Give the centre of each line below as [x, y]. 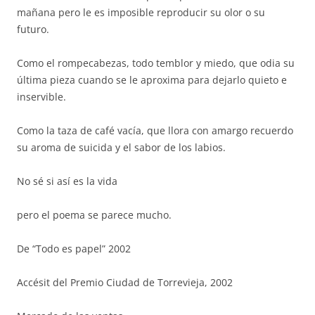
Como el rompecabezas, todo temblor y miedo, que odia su [156, 63]
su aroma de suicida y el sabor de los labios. [121, 147]
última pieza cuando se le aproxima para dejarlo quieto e [152, 80]
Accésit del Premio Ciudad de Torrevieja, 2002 [125, 282]
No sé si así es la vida [67, 181]
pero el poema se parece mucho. [94, 215]
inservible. [41, 97]
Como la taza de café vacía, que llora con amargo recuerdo [155, 130]
